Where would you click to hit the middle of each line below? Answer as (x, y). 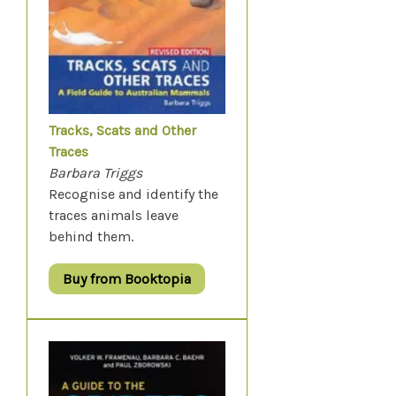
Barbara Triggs (95, 173)
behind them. (91, 237)
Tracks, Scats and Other (122, 131)
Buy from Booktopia (127, 279)
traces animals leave (114, 216)
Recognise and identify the (133, 194)
